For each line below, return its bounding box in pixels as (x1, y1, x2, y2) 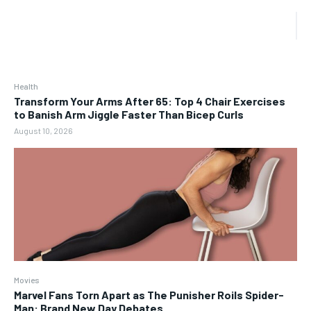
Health (14, 81, 38, 92)
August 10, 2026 (14, 126, 73, 136)
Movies (14, 275, 40, 285)
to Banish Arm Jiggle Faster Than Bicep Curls (14, 108, 244, 121)
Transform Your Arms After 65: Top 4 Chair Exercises (14, 94, 285, 108)
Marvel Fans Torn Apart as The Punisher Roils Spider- (14, 288, 284, 302)
